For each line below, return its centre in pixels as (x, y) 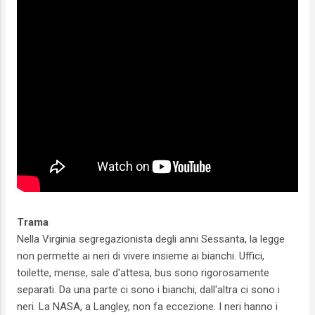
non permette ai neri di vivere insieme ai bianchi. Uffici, (141, 256)
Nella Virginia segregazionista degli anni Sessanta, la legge (151, 239)
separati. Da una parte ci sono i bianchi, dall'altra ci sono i (148, 289)
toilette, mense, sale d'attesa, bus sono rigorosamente (143, 272)
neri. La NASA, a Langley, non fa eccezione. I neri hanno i (147, 306)
